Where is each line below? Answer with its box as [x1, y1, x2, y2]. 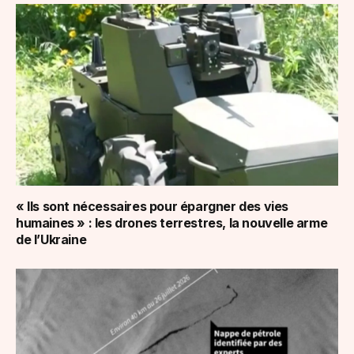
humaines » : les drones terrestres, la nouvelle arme [16, 214, 328, 231]
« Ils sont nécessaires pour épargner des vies [16, 198, 289, 214]
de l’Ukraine [16, 231, 87, 247]
